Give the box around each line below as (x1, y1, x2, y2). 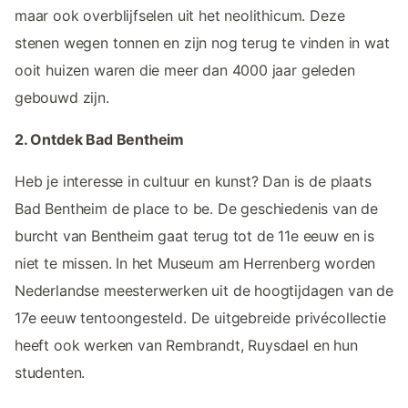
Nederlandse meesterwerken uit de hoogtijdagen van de (15, 281, 393, 301)
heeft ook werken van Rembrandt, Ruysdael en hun (15, 336, 358, 355)
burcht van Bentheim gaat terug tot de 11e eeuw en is (15, 227, 374, 246)
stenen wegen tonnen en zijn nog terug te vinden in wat (15, 34, 390, 53)
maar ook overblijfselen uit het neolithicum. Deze (15, 6, 345, 25)
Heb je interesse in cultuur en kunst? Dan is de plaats (15, 172, 372, 191)
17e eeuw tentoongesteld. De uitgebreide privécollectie (15, 309, 386, 328)
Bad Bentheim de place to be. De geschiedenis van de (15, 199, 379, 219)
